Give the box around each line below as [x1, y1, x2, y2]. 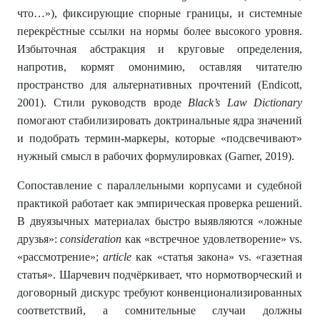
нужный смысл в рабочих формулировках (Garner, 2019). [17, 150, 294, 163]
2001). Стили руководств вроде [17, 96, 189, 109]
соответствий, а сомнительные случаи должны [17, 304, 303, 317]
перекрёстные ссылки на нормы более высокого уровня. [17, 25, 303, 38]
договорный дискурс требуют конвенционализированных [17, 286, 303, 299]
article [103, 251, 132, 264]
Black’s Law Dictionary [188, 96, 303, 109]
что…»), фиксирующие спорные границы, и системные [17, 7, 303, 20]
